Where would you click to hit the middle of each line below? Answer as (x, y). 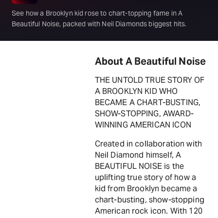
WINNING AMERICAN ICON (143, 125)
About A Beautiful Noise (150, 61)
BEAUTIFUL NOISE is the (139, 166)
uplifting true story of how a (145, 177)
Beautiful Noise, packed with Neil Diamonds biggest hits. (99, 24)
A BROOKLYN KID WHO (136, 91)
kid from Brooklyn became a (146, 189)
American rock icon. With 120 (148, 211)
